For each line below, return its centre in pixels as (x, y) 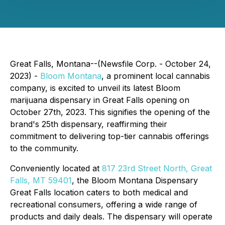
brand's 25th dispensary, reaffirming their (89, 124)
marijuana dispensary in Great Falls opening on (100, 100)
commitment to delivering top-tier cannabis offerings (109, 136)
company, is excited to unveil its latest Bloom (95, 88)
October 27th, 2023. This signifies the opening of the (110, 112)
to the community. (44, 148)
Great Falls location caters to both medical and (99, 192)
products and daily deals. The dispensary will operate (111, 216)
